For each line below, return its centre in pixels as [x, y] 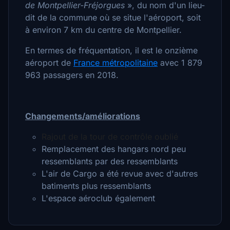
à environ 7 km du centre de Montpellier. [103, 30]
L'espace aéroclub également [98, 198]
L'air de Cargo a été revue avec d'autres [120, 174]
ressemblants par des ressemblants [110, 161]
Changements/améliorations [83, 116]
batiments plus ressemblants [96, 186]
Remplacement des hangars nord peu [114, 149]
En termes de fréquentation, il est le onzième [111, 50]
